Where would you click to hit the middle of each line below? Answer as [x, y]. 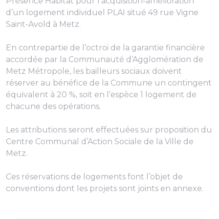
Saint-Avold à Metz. [43, 24]
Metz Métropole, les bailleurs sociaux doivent [94, 71]
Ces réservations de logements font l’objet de [94, 177]
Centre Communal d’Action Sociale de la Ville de [100, 142]
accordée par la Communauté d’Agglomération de [105, 59]
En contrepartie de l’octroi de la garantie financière [105, 48]
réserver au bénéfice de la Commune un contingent [109, 83]
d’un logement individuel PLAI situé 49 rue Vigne [102, 12]
